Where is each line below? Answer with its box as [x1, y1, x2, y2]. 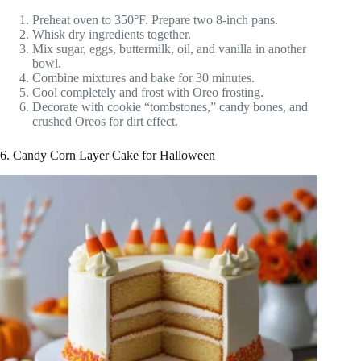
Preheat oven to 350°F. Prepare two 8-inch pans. [32, 13, 278, 27]
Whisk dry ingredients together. [32, 27, 191, 42]
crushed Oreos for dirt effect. [32, 114, 178, 129]
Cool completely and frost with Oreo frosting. [32, 85, 263, 100]
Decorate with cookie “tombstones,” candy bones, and [32, 100, 308, 114]
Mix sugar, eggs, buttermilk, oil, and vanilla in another [32, 42, 306, 56]
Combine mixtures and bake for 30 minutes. [32, 71, 255, 85]
